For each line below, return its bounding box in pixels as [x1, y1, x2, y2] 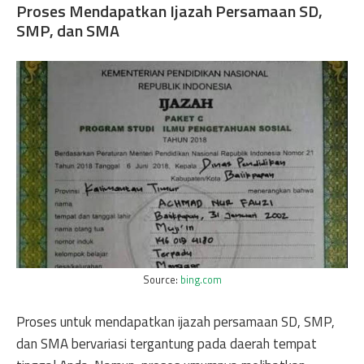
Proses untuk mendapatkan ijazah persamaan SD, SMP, [16, 310, 335, 332]
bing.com [180, 272, 222, 288]
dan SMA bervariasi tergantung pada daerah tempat [16, 332, 317, 354]
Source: [142, 272, 180, 288]
